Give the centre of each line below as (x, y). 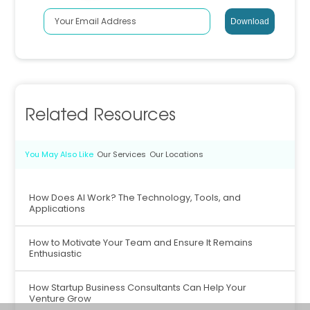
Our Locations (177, 155)
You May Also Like (60, 155)
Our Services (122, 155)
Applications (57, 209)
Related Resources (101, 113)
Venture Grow (61, 299)
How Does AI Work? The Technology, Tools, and (135, 198)
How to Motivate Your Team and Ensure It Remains (141, 243)
